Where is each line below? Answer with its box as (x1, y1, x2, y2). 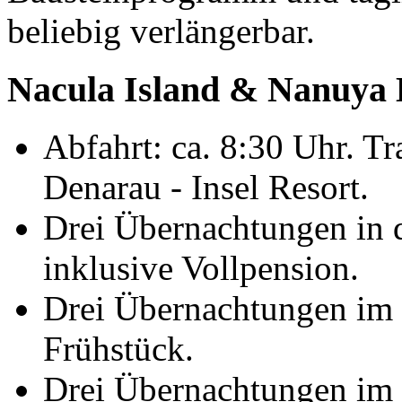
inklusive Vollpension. (43, 249, 359, 288)
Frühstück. (43, 329, 194, 369)
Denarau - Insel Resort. (43, 168, 369, 207)
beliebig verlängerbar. (7, 11, 315, 50)
